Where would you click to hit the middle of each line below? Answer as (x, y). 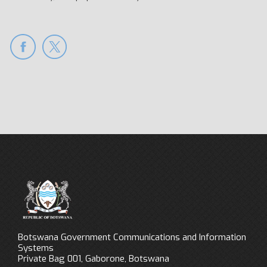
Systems (37, 248)
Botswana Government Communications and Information (132, 237)
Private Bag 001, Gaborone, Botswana (94, 259)
